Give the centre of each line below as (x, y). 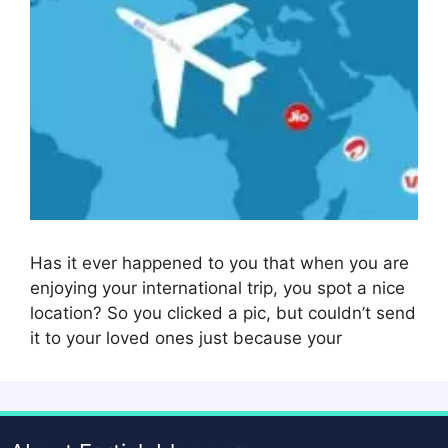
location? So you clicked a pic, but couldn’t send (223, 312)
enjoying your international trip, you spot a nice (217, 287)
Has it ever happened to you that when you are (219, 262)
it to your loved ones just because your (186, 337)
